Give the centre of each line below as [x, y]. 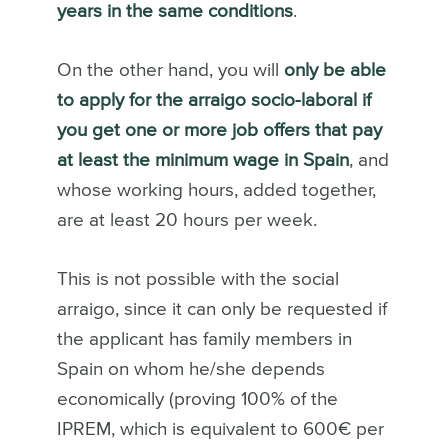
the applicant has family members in [204, 340]
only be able [334, 71]
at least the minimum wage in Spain [202, 161]
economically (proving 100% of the [197, 400]
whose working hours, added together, [216, 191]
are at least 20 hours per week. [186, 221]
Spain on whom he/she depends [190, 370]
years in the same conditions [174, 12]
